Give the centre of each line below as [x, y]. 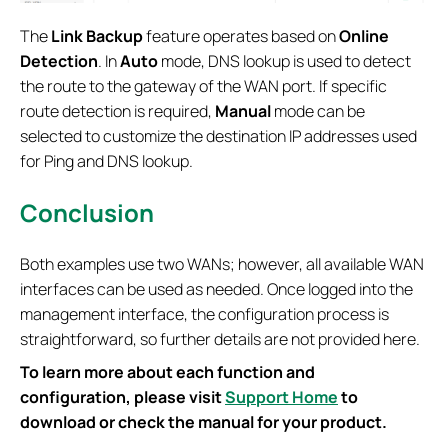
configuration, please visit [122, 396]
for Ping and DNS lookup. [106, 161]
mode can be [318, 111]
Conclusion [87, 212]
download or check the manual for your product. [203, 421]
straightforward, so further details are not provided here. [220, 338]
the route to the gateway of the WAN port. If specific [203, 86]
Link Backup [97, 36]
